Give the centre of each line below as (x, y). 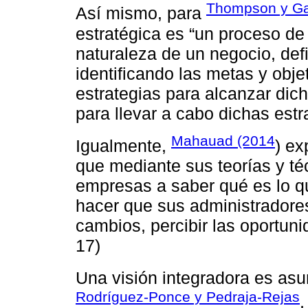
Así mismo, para (141, 13)
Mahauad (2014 (223, 140)
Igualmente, (123, 146)
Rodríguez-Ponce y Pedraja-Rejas (188, 296)
